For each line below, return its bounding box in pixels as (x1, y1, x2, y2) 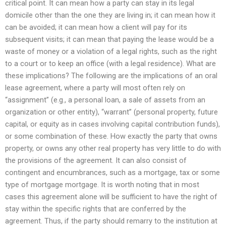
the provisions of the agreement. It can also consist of (5, 156, 187, 165)
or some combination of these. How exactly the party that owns (5, 132, 217, 141)
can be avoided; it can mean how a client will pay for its (5, 23, 187, 32)
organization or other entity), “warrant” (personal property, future (5, 107, 218, 117)
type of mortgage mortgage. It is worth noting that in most (5, 180, 199, 190)
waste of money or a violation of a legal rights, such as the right (5, 47, 217, 56)
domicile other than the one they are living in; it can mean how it (5, 11, 215, 20)
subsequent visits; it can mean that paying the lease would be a (5, 35, 214, 44)
